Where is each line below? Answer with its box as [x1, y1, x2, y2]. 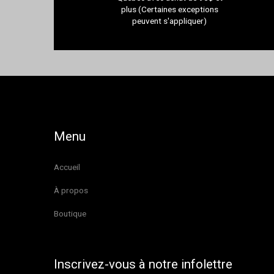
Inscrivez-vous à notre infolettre [54, 256, 233, 272]
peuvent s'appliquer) [132, 16, 207, 26]
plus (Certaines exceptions [120, 4, 218, 15]
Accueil [54, 161, 81, 172]
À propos [54, 185, 89, 195]
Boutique [54, 208, 87, 218]
